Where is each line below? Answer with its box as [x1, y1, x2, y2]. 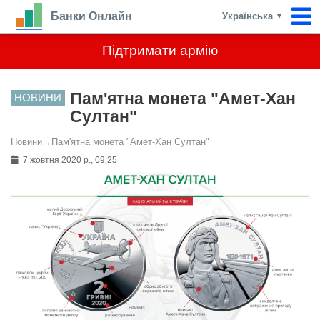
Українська [222, 11, 276, 21]
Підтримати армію [102, 43, 218, 58]
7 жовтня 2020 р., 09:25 [21, 155, 117, 165]
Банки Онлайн [51, 10, 132, 22]
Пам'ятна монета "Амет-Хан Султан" [51, 136, 209, 147]
